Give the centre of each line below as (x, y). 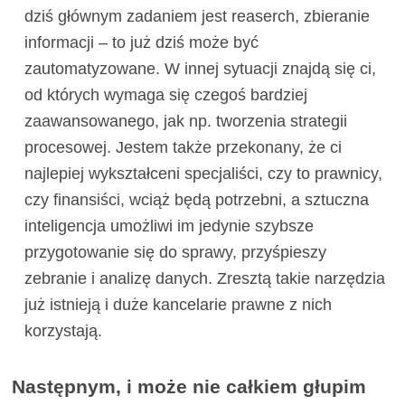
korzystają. (63, 331)
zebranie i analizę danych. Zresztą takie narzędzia (204, 279)
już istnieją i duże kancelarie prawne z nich (178, 305)
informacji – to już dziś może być (141, 43)
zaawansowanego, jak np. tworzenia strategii (185, 122)
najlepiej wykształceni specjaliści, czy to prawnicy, (203, 174)
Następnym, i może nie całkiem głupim (189, 387)
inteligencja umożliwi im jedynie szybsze (169, 226)
